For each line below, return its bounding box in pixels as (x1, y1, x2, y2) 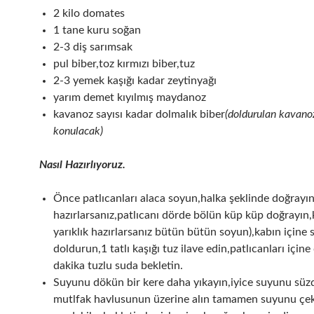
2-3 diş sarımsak (53, 41, 132, 53)
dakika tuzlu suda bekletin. (53, 260, 183, 272)
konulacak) (53, 125, 103, 137)
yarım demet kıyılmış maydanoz (53, 92, 206, 104)
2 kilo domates (53, 8, 125, 20)
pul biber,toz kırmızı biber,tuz (53, 58, 195, 70)
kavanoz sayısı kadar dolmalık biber (53, 109, 225, 121)
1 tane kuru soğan (53, 25, 141, 36)
